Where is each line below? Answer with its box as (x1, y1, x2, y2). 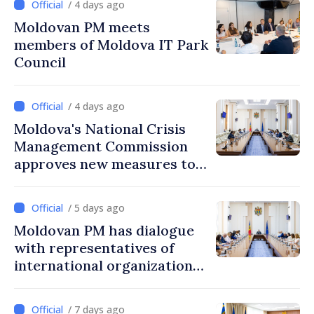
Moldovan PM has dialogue (14, 221, 194, 239)
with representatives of (14, 239, 175, 257)
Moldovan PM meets (14, 18, 150, 36)
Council (14, 53, 66, 71)
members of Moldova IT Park (14, 36, 208, 53)
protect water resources (14, 190, 182, 207)
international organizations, (14, 257, 203, 274)
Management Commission (14, 137, 188, 155)
